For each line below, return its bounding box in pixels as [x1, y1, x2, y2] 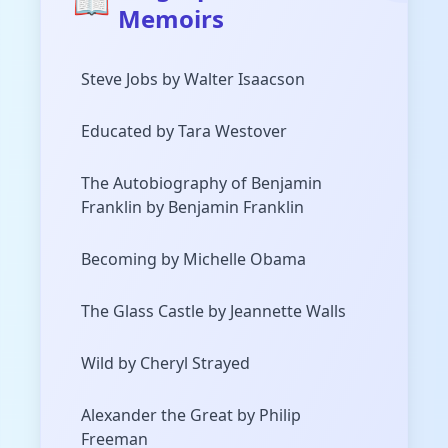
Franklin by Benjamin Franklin [81, 196, 304, 219]
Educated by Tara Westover [81, 120, 287, 143]
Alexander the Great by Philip [81, 404, 301, 427]
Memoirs [118, 2, 224, 36]
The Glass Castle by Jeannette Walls [81, 300, 346, 323]
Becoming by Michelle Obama [81, 248, 306, 271]
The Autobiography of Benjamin [81, 172, 322, 195]
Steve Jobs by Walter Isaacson [81, 68, 305, 91]
